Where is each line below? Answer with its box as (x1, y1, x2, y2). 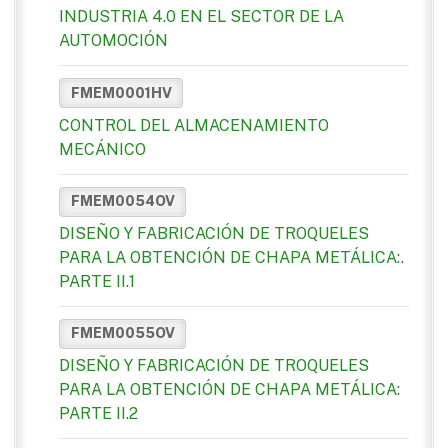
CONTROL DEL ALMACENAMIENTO (59, 115, 329, 135)
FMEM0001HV (70, 84, 172, 101)
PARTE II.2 (59, 404, 138, 424)
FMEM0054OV (70, 193, 175, 210)
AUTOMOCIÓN (59, 31, 168, 51)
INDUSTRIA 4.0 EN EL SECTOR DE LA (59, 7, 344, 27)
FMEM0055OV (70, 325, 175, 342)
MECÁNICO (59, 139, 146, 159)
